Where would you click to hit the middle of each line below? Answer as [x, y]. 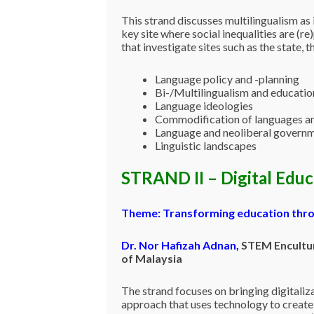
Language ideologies [204, 106]
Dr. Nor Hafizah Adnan [178, 245]
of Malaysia [152, 258]
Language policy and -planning [227, 79]
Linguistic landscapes [205, 146]
